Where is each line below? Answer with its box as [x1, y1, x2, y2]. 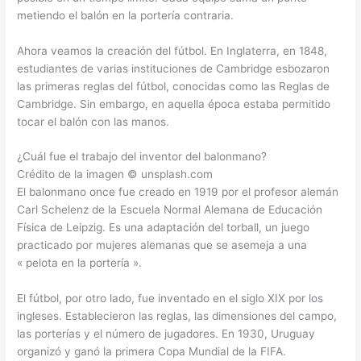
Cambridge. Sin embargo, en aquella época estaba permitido [17, 97, 331, 110]
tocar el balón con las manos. [17, 114, 170, 128]
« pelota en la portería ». [17, 256, 143, 270]
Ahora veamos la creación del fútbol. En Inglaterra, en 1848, [17, 44, 328, 57]
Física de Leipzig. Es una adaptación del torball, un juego [17, 221, 310, 234]
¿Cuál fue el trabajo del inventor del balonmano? [17, 150, 268, 164]
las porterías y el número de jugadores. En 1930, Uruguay [17, 327, 316, 341]
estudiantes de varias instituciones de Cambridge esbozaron [17, 61, 330, 75]
